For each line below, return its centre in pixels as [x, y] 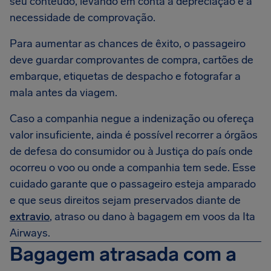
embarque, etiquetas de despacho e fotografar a [125, 76]
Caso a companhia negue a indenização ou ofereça [132, 119]
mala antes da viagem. [65, 93]
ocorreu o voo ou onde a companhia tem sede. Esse [133, 168]
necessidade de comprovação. [84, 18]
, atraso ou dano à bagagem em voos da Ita [152, 217]
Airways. [30, 233]
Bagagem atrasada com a [123, 254]
